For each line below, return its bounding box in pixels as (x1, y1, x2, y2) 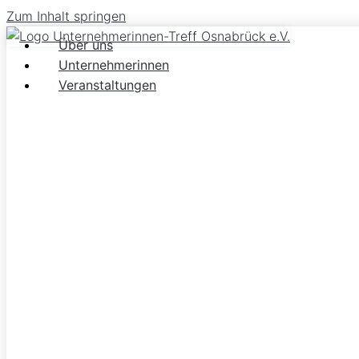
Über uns (58, 37, 113, 53)
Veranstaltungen (58, 77, 156, 93)
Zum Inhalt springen (6, 8, 126, 24)
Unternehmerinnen (58, 57, 169, 73)
